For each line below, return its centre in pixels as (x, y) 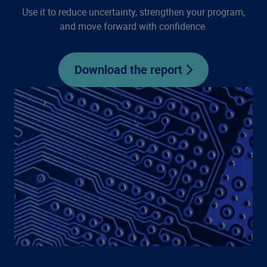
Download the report (128, 69)
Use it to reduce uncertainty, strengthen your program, (133, 12)
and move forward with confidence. (133, 26)
